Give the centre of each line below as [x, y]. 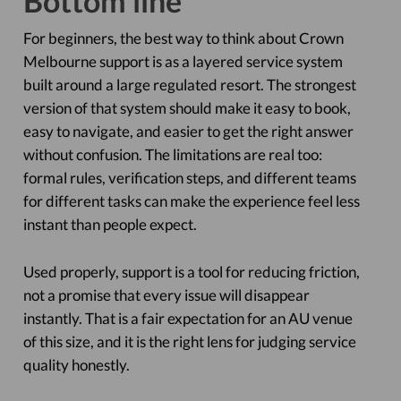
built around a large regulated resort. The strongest [189, 85]
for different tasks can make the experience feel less [191, 201]
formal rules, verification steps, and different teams [189, 178]
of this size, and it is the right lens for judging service [189, 341]
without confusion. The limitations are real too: [172, 154]
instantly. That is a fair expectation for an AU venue [188, 318]
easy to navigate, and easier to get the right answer [188, 131]
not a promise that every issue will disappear [166, 295]
